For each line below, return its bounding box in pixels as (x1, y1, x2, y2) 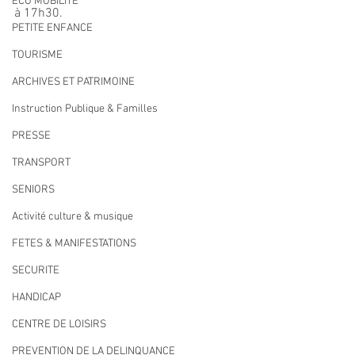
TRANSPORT (12, 156, 71, 170)
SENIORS (12, 183, 55, 197)
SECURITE (12, 264, 59, 277)
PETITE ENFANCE (12, 21, 93, 35)
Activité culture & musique (12, 210, 133, 223)
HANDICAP (12, 291, 61, 304)
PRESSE (12, 129, 51, 143)
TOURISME (12, 48, 63, 62)
